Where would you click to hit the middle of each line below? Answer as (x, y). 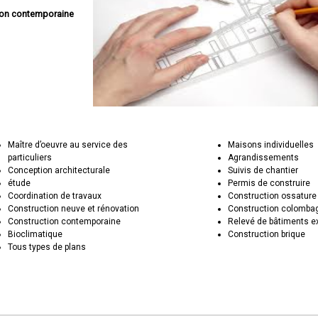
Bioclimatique (35, 234)
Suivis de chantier (263, 170)
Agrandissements (264, 158)
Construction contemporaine (65, 221)
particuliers (30, 158)
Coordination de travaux (55, 196)
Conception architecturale (59, 170)
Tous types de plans (47, 247)
